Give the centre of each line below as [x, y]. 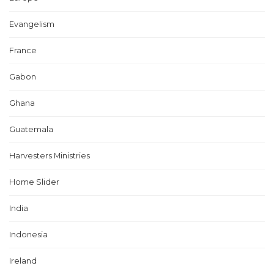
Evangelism [32, 24]
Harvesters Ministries [50, 156]
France [23, 50]
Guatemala [31, 129]
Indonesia [28, 235]
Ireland [23, 261]
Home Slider [34, 182]
